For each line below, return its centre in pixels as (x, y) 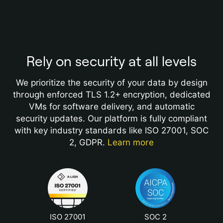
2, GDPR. (88, 143)
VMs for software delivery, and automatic (111, 107)
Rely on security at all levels (111, 62)
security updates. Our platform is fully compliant (111, 119)
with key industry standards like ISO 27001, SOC (111, 131)
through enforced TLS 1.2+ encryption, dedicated (111, 95)
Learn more (131, 143)
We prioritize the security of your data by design (111, 83)
